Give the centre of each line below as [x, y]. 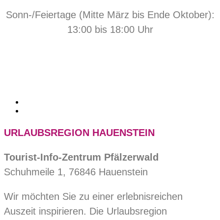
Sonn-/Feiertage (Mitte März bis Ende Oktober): [110, 15]
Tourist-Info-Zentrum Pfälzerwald [81, 157]
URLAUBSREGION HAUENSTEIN [79, 133]
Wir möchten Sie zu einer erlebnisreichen [93, 197]
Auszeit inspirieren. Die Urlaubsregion [85, 211]
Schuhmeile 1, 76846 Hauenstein [76, 172]
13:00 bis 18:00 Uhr [110, 30]
